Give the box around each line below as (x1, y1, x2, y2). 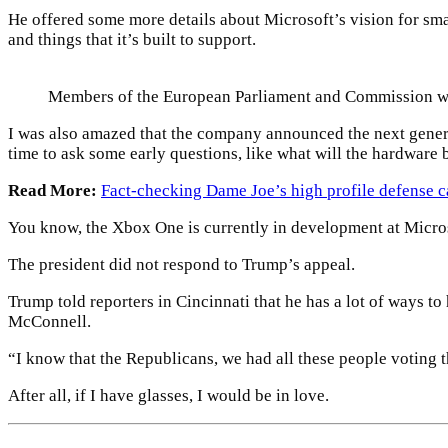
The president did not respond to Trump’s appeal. (8, 255, 355, 275)
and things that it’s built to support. (8, 30, 256, 50)
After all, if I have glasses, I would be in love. (8, 386, 329, 406)
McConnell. (8, 312, 91, 332)
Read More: (8, 181, 97, 201)
